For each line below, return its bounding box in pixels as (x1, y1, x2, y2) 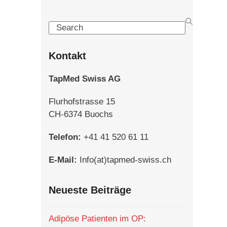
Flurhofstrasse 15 (48, 97, 115, 107)
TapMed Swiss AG (48, 74, 121, 84)
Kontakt (48, 50, 86, 62)
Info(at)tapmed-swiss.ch (77, 155, 171, 165)
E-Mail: (48, 155, 77, 165)
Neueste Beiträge (48, 184, 131, 196)
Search (48, 22, 75, 32)
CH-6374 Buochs (48, 109, 113, 120)
